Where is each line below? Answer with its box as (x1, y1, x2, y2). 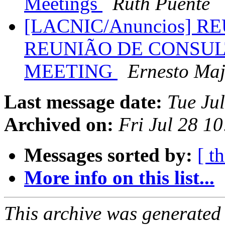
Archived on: (4, 114, 114, 136)
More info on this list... (24, 167, 214, 189)
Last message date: (4, 91, 162, 113)
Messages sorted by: (24, 144, 192, 166)
